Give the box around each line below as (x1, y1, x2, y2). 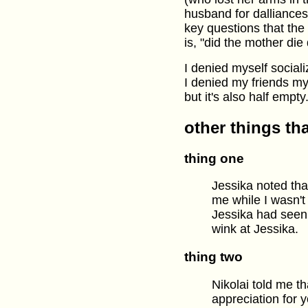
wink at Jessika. (212, 222, 298, 236)
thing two (184, 250, 243, 265)
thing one (184, 151, 244, 166)
